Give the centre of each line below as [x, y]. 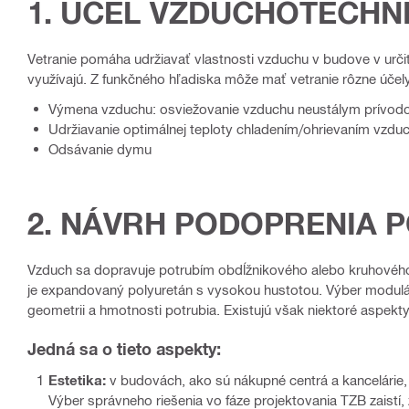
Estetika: [77, 380]
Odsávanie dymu [100, 149]
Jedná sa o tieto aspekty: [124, 349]
